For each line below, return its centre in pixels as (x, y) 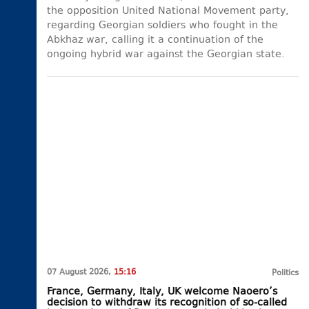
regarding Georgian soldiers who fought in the (162, 26)
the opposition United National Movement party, (168, 11)
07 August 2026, (80, 272)
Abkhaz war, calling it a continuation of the (155, 40)
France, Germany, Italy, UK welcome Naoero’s (162, 292)
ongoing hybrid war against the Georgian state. (166, 54)
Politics (285, 273)
